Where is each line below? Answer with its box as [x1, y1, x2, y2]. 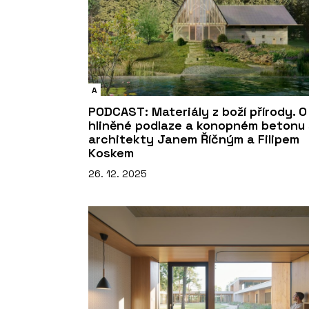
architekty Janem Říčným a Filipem [88, 130, 299, 147]
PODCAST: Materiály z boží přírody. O [88, 103, 307, 119]
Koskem [88, 144, 134, 161]
